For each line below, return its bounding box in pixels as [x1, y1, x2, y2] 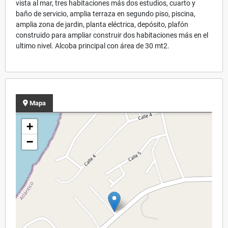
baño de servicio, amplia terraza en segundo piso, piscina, [16, 9, 195, 18]
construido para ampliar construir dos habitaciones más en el [16, 31, 208, 39]
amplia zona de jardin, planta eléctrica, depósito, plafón [16, 20, 188, 28]
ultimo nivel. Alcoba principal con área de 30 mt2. [16, 41, 169, 50]
